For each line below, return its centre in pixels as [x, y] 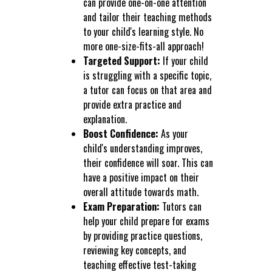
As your [173, 134]
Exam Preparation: [121, 207]
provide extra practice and [132, 105]
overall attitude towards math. [141, 192]
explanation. [105, 119]
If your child [184, 61]
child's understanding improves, [142, 148]
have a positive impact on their [141, 178]
